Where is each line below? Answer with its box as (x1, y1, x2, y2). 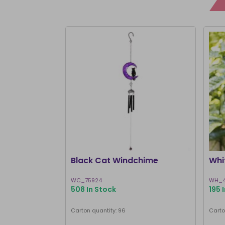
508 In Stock (70, 184, 116, 194)
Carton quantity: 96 (70, 206, 126, 214)
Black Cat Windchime (70, 155, 158, 166)
